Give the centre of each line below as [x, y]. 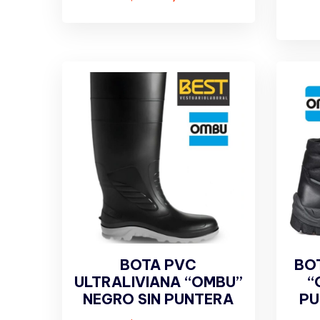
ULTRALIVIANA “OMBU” [158, 281]
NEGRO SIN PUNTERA [159, 299]
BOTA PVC [159, 264]
